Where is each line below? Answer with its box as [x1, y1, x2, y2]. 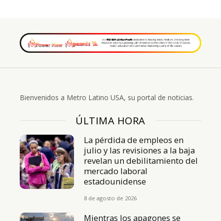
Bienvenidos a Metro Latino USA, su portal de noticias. [20, 92, 194, 102]
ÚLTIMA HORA [75, 113, 146, 127]
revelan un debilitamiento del [84, 154, 198, 166]
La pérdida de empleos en [84, 134, 184, 146]
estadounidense [84, 175, 147, 187]
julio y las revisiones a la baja [84, 144, 195, 156]
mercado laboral [84, 165, 148, 177]
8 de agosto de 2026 [84, 194, 137, 202]
